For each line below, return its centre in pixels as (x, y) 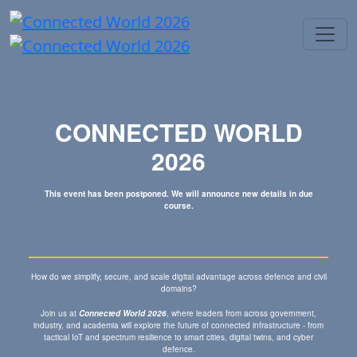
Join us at (60, 313)
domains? (178, 288)
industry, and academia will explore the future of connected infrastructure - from (178, 325)
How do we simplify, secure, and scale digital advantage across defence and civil (178, 277)
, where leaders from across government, (241, 313)
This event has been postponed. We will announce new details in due (178, 194)
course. (178, 206)
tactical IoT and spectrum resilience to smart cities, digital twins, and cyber (178, 337)
